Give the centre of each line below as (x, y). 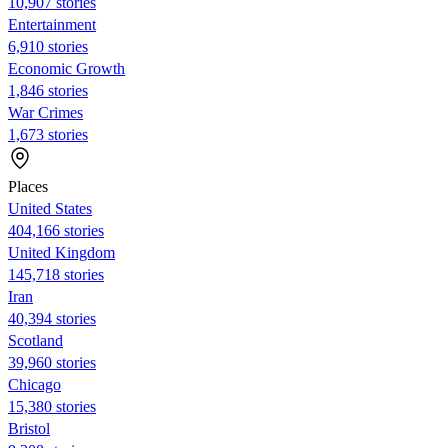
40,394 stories (52, 318)
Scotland (35, 340)
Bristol (29, 428)
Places (28, 186)
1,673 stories (48, 134)
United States (50, 208)
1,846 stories (48, 90)
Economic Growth (66, 68)
